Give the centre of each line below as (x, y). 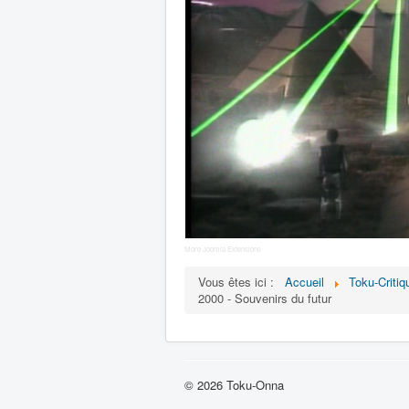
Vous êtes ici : (240, 282)
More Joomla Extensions (223, 249)
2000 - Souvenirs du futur (265, 298)
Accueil (304, 282)
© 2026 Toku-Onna (234, 385)
